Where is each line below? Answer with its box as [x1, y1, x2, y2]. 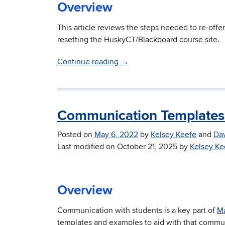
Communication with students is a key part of [57, 205, 217, 216]
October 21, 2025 [117, 142, 177, 152]
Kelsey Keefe [151, 130, 196, 140]
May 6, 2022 [94, 130, 138, 140]
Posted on [57, 130, 94, 140]
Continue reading [57, 57, 121, 67]
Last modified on [57, 142, 117, 152]
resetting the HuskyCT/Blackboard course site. [57, 35, 219, 45]
